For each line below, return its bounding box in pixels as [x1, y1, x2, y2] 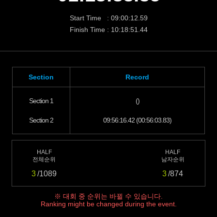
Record [125, 73, 149, 81]
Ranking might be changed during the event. [40, 200, 177, 208]
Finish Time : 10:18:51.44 [69, 26, 148, 33]
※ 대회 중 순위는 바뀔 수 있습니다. [54, 192, 163, 200]
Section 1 [29, 97, 53, 105]
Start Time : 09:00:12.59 [69, 14, 148, 22]
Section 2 [29, 116, 53, 124]
